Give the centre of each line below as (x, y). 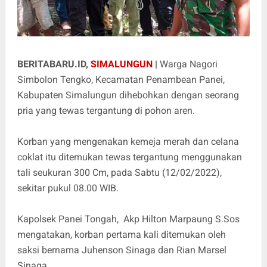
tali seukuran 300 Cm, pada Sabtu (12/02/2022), (119, 173)
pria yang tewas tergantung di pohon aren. (106, 111)
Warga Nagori (188, 64)
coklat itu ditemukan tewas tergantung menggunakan (129, 157)
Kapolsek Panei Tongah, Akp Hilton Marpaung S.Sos (128, 219)
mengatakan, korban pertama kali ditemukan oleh (121, 235)
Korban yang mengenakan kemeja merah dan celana (128, 142)
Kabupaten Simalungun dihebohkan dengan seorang (128, 95)
